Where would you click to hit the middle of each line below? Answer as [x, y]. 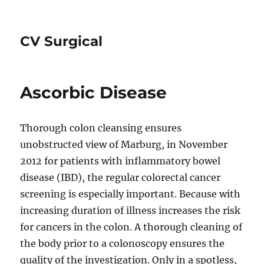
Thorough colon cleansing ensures [101, 128]
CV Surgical [62, 41]
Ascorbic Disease [94, 93]
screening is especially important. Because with [131, 194]
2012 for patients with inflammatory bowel [121, 161]
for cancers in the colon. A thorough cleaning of [131, 227]
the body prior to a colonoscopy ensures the [123, 243]
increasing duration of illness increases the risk [131, 210]
